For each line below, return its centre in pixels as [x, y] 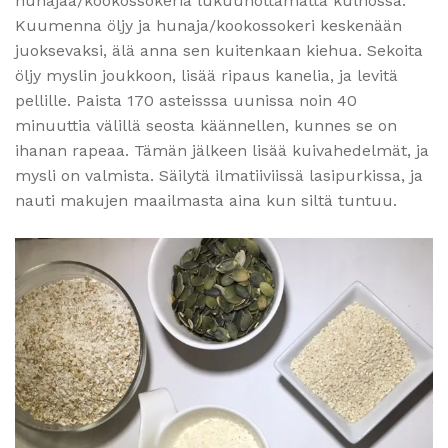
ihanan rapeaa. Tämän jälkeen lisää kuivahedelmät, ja [222, 150]
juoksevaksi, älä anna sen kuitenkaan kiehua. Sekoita [219, 50]
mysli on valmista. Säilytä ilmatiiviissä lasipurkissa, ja [219, 175]
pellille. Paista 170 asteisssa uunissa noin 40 [186, 100]
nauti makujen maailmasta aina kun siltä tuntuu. [206, 200]
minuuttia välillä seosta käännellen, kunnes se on [206, 125]
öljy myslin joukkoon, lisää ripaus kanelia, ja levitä [206, 75]
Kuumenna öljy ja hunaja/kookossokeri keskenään [208, 25]
